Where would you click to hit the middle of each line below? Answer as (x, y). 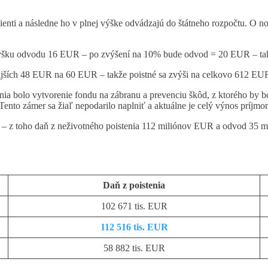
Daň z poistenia (136, 185)
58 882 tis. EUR (134, 248)
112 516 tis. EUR (134, 227)
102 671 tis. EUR (134, 206)
